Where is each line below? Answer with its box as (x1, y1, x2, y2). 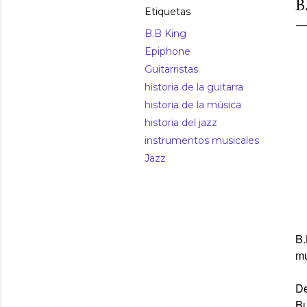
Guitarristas (145, 63, 198, 75)
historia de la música (145, 99, 241, 111)
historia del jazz (145, 116, 217, 129)
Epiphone (145, 45, 191, 58)
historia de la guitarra (145, 81, 243, 93)
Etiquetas (145, 5, 191, 18)
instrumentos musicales (145, 134, 259, 147)
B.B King (145, 27, 186, 40)
